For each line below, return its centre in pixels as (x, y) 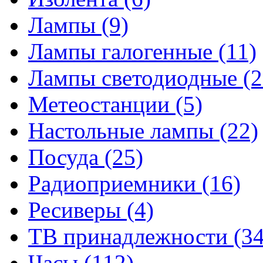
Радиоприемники (115, 183)
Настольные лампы (124, 131)
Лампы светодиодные (136, 78)
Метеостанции (102, 104)
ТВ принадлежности (131, 236)
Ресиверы (77, 210)
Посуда (66, 157)
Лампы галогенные (123, 51)
